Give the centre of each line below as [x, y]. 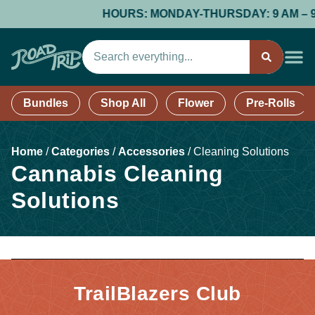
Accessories [152, 152]
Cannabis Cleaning [117, 174]
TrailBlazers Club [157, 294]
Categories [81, 152]
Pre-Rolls [271, 103]
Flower [196, 103]
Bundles [46, 103]
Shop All [123, 103]
